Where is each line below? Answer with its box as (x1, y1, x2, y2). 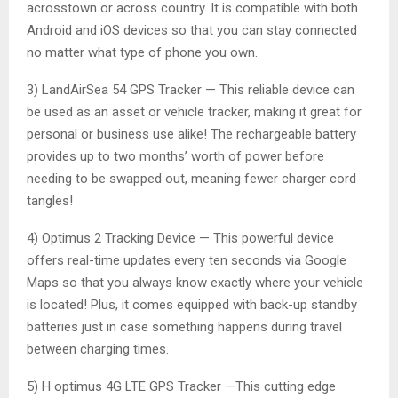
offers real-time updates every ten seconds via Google (27, 252, 346, 269)
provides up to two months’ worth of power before (27, 148, 324, 165)
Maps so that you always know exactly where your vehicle (27, 275, 363, 291)
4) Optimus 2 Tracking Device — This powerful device (27, 230, 334, 247)
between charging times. (27, 341, 169, 358)
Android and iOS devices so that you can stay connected (27, 22, 357, 39)
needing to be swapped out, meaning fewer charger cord (27, 171, 356, 187)
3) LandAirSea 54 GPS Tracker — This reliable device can (27, 82, 354, 99)
